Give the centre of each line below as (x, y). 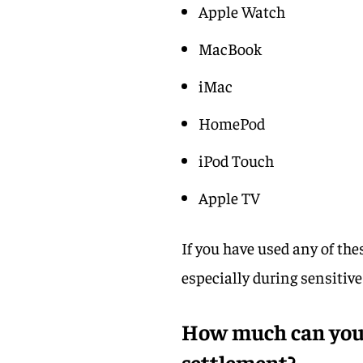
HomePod (232, 122)
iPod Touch (237, 160)
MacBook (231, 48)
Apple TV (230, 197)
